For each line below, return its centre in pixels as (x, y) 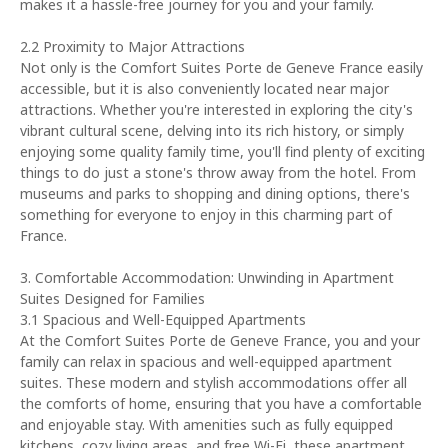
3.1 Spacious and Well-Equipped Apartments (163, 319)
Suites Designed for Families (112, 298)
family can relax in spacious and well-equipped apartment (206, 361)
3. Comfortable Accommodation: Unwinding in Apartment (207, 277)
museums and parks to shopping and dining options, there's (215, 193)
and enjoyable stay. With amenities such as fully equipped (206, 424)
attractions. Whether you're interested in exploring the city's (216, 109)
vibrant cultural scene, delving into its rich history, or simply (212, 130)
